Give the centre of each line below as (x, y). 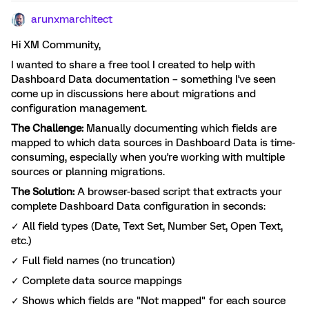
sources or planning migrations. (88, 172)
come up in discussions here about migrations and (133, 94)
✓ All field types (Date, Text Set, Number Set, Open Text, (147, 226)
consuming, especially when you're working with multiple (148, 157)
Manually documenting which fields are (180, 128)
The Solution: (43, 192)
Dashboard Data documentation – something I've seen (143, 79)
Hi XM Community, (56, 45)
